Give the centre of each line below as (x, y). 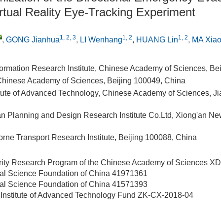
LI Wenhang (101, 40)
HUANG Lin (157, 40)
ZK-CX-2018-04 (166, 195)
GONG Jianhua (33, 40)
